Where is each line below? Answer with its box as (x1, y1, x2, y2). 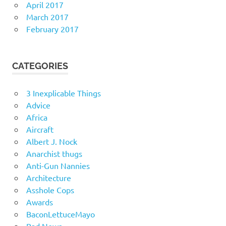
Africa (26, 111, 47, 122)
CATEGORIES (12, 60, 68, 71)
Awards (26, 196, 53, 207)
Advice (26, 99, 50, 110)
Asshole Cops (26, 184, 74, 195)
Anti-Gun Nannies (26, 160, 90, 171)
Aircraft (26, 124, 53, 134)
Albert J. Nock (26, 136, 77, 146)
